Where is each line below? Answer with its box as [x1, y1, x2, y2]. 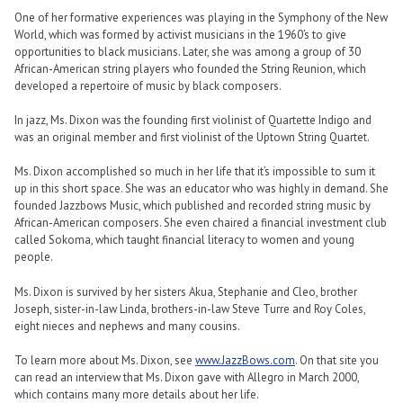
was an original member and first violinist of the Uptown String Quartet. [14, 130, 370, 146]
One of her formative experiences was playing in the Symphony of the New [14, 10, 388, 26]
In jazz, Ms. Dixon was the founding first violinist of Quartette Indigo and [14, 112, 372, 129]
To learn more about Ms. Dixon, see [14, 352, 195, 368]
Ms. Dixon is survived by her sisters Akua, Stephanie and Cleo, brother [14, 283, 357, 300]
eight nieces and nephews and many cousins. [14, 318, 240, 334]
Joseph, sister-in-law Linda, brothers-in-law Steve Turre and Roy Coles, [14, 300, 365, 317]
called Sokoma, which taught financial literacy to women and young [14, 232, 354, 248]
